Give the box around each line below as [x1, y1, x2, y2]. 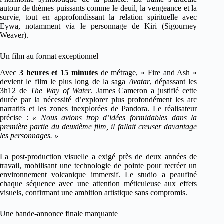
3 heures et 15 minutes [19, 68, 98, 77]
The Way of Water [30, 86, 91, 95]
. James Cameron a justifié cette [90, 86, 197, 95]
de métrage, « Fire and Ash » [97, 68, 197, 77]
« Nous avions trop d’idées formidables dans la [32, 113, 197, 122]
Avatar [128, 77, 150, 86]
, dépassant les [149, 77, 197, 86]
